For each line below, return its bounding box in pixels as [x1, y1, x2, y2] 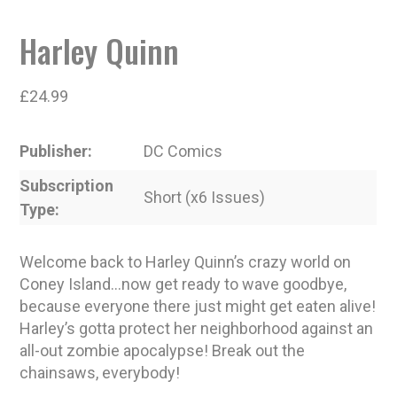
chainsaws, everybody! [19, 362, 181, 382]
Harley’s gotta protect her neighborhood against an [19, 318, 374, 338]
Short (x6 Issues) [144, 187, 266, 206]
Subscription [19, 175, 114, 195]
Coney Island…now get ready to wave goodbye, [19, 274, 347, 293]
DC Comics [144, 141, 223, 160]
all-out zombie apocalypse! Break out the [19, 340, 306, 360]
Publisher [19, 141, 89, 160]
